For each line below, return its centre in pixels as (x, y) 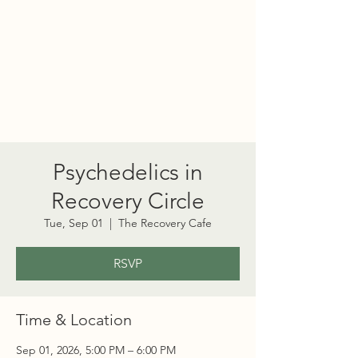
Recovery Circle (128, 201)
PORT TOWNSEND (128, 115)
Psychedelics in (128, 172)
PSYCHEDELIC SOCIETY (128, 128)
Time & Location (74, 320)
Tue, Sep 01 (74, 223)
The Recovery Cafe (165, 223)
